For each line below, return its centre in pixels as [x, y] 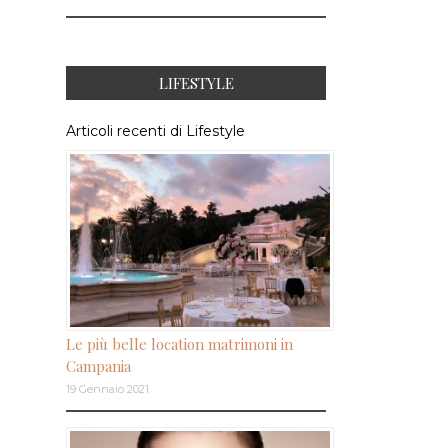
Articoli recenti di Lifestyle [155, 130]
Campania [98, 365]
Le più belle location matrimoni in [179, 343]
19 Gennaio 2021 [107, 388]
